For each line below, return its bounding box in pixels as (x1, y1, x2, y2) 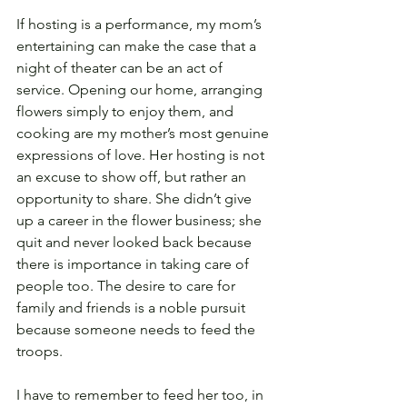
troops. (16, 342, 63, 361)
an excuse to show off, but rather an (16, 168, 250, 186)
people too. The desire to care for (16, 277, 239, 295)
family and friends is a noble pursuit (16, 299, 249, 317)
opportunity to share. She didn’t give (16, 190, 255, 208)
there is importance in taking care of (16, 255, 253, 273)
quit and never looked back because (16, 233, 255, 252)
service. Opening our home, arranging (16, 81, 266, 99)
